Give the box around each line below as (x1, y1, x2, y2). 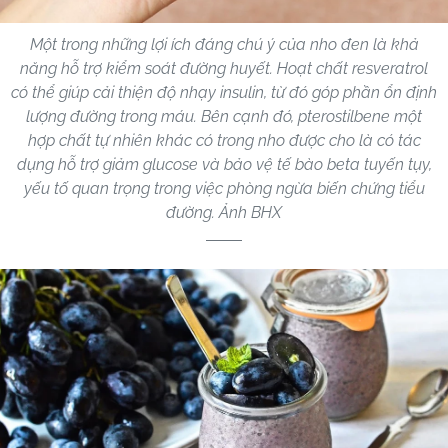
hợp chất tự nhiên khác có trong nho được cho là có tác (27, 131, 421, 151)
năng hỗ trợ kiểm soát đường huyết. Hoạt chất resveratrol (20, 59, 428, 79)
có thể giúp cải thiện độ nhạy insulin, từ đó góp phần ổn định (11, 83, 437, 103)
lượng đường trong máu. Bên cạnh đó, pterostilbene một (26, 107, 422, 127)
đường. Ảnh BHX (166, 203, 282, 223)
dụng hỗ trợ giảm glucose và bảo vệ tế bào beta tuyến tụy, (16, 155, 432, 175)
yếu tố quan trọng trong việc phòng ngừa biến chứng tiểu (23, 179, 425, 199)
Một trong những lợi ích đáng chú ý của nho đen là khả (29, 35, 419, 55)
